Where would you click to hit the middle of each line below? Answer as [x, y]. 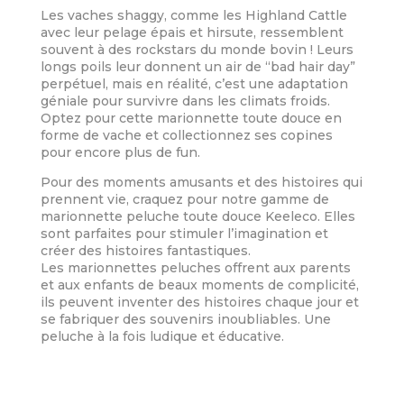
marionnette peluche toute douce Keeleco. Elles [197, 216]
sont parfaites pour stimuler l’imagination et [184, 233]
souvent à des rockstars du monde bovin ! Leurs [197, 49]
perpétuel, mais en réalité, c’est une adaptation [194, 83]
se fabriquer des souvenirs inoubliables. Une [185, 319]
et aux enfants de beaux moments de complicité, [199, 285]
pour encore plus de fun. [120, 152]
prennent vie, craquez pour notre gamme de [184, 199]
